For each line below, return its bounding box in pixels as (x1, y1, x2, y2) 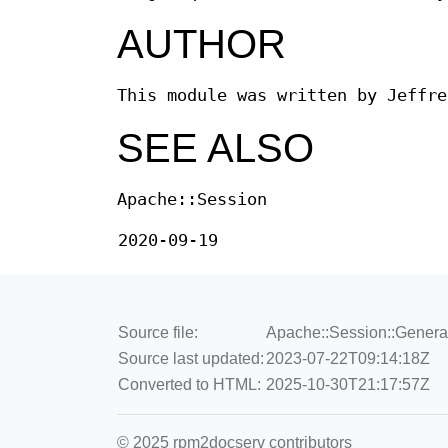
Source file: (118, 324, 198, 342)
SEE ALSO (117, 126, 314, 171)
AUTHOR (117, 22, 286, 67)
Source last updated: (118, 350, 264, 368)
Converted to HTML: (118, 376, 261, 394)
